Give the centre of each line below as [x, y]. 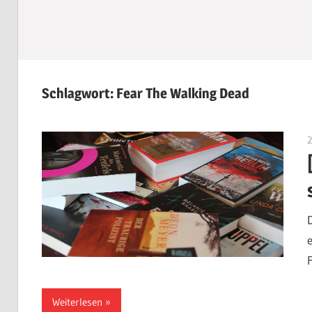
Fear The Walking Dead [182, 94]
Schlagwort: [79, 94]
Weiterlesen [77, 302]
